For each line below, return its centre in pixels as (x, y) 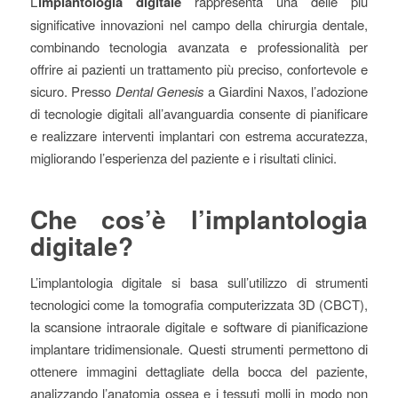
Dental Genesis (159, 92)
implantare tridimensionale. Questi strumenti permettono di (199, 348)
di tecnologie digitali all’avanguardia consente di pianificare (199, 114)
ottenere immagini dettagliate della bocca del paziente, (199, 370)
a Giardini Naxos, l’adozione (286, 92)
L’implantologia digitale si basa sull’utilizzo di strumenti (199, 282)
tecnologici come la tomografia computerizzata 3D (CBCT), (199, 304)
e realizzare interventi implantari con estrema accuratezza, (199, 136)
